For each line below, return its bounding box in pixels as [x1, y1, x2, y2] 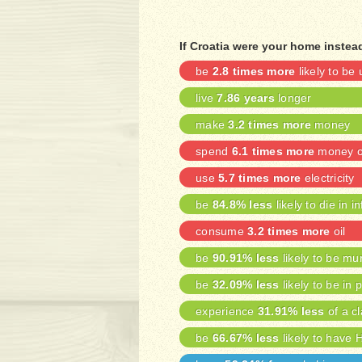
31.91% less [257, 305, 325, 318]
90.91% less [212, 251, 280, 264]
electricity [301, 171, 355, 184]
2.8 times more [212, 65, 296, 78]
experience [196, 305, 258, 318]
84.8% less [212, 198, 273, 211]
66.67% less [212, 331, 280, 344]
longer [274, 91, 312, 104]
